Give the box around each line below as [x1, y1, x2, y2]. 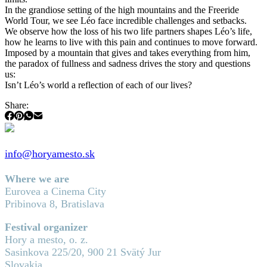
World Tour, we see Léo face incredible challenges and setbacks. [5, 15, 247, 26]
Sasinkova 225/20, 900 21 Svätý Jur [5, 246, 161, 259]
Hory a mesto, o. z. [5, 234, 88, 246]
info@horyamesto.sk [5, 148, 95, 160]
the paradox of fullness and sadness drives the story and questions [5, 58, 250, 69]
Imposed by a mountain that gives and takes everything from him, [5, 48, 250, 58]
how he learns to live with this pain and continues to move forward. [5, 37, 257, 48]
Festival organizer [5, 221, 88, 234]
